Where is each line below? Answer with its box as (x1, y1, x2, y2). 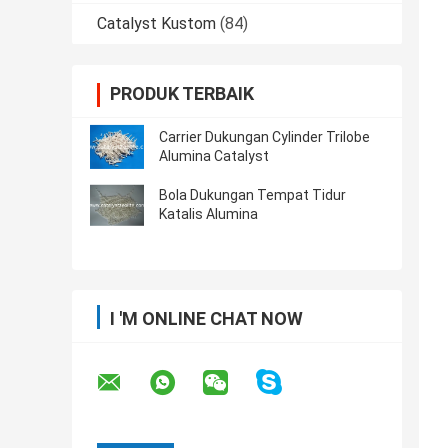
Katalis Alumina (159, 206, 258, 223)
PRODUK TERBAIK (110, 83, 254, 105)
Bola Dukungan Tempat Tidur (159, 187, 346, 204)
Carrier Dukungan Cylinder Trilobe (159, 129, 370, 146)
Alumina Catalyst (159, 148, 269, 165)
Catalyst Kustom (97, 14, 216, 34)
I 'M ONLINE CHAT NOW (110, 308, 303, 330)
